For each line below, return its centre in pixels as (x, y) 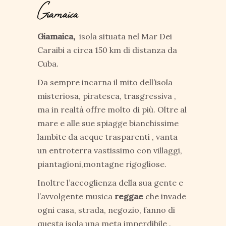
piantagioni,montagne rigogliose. (102, 164)
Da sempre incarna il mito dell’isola (105, 82)
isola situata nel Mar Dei (125, 36)
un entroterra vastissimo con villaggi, (110, 150)
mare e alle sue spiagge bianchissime (108, 123)
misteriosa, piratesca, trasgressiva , (107, 96)
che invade (166, 196)
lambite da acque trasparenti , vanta (107, 137)
